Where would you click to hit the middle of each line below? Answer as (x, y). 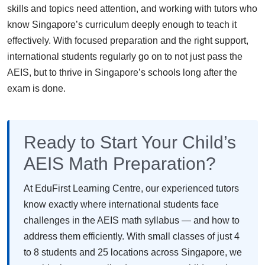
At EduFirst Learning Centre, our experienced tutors (131, 188)
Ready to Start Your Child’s (130, 142)
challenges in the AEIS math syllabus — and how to (132, 220)
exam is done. (36, 88)
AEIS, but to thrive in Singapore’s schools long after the (122, 72)
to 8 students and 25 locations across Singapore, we (133, 252)
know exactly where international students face (121, 204)
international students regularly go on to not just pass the (125, 56)
